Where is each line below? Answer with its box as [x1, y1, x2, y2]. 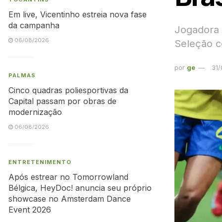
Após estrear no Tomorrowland [8, 172, 128, 182]
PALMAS [8, 72, 36, 79]
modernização [8, 107, 62, 117]
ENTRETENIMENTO [8, 159, 71, 166]
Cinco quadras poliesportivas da [8, 85, 128, 95]
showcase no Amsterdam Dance [8, 194, 131, 204]
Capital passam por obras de [8, 96, 116, 106]
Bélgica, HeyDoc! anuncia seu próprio [8, 183, 152, 193]
